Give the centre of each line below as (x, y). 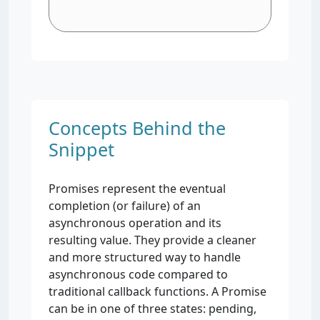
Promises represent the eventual (137, 189)
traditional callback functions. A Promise (157, 291)
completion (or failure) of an (125, 206)
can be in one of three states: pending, (152, 309)
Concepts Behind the (137, 128)
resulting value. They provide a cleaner (152, 240)
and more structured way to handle (145, 257)
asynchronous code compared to (138, 274)
